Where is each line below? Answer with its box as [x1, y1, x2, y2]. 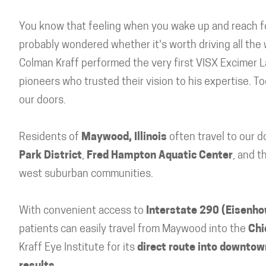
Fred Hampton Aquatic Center [87, 150, 233, 161]
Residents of [19, 132, 81, 143]
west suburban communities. [19, 169, 153, 180]
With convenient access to [19, 205, 146, 217]
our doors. [19, 95, 66, 106]
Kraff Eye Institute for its [19, 242, 137, 254]
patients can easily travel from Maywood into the [19, 224, 248, 235]
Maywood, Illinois [81, 132, 167, 143]
